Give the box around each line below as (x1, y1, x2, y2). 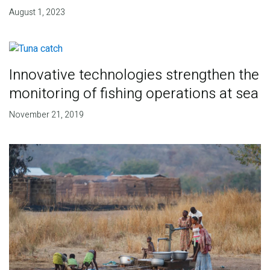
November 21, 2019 (8, 108, 84, 121)
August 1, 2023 (8, 6, 65, 19)
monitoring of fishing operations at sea (8, 83, 259, 104)
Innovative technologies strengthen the (8, 64, 259, 86)
